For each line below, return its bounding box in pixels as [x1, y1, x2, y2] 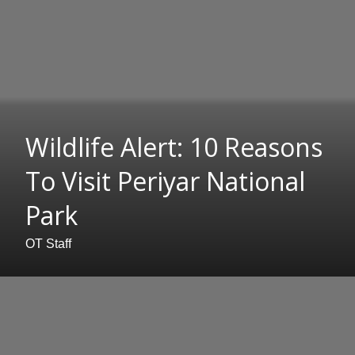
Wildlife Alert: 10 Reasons [25, 130, 323, 165]
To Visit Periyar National [25, 164, 305, 199]
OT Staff [25, 237, 71, 251]
